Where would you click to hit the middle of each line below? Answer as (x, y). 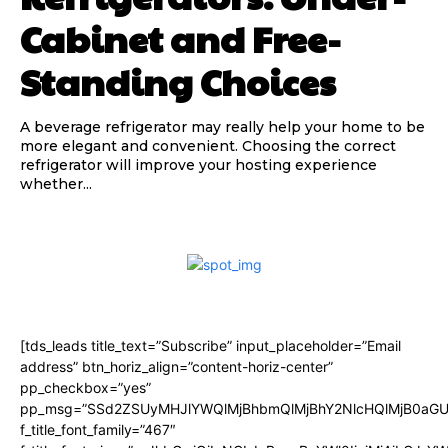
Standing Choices (178, 81)
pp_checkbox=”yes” (85, 388)
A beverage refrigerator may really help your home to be (222, 127)
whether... (56, 184)
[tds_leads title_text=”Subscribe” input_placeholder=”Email (210, 346)
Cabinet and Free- (180, 38)
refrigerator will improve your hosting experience (198, 165)
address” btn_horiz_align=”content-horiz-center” (176, 367)
